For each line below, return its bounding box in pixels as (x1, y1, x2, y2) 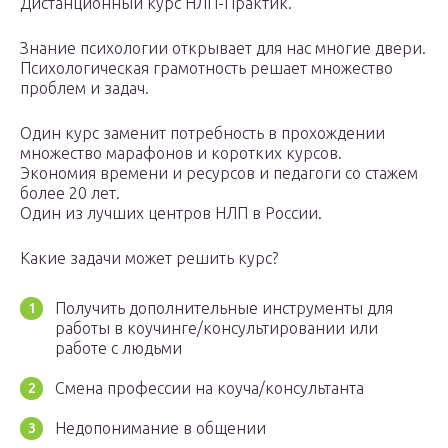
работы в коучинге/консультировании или (55, 319, 378, 338)
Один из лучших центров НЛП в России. (20, 204, 322, 223)
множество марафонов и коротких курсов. (20, 144, 342, 163)
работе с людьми (55, 339, 182, 358)
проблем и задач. (20, 79, 149, 98)
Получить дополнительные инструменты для (55, 299, 393, 318)
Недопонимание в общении (55, 419, 266, 438)
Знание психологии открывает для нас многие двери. (20, 39, 426, 58)
